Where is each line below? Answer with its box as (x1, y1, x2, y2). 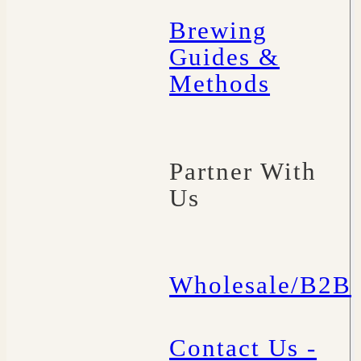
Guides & (169, 44, 280, 72)
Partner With (169, 157, 317, 185)
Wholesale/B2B (169, 272, 352, 299)
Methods (169, 70, 271, 98)
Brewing (169, 17, 268, 45)
